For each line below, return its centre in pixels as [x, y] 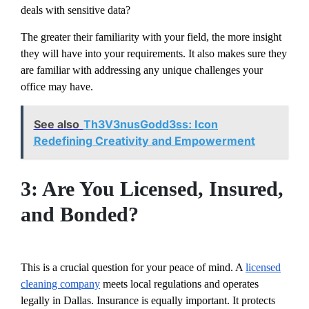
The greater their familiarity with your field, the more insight [151, 37]
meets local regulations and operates [179, 283]
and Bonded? [80, 215]
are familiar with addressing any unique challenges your [142, 70]
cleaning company [60, 283]
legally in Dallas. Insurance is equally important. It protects [148, 300]
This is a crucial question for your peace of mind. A [133, 267]
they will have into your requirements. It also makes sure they [154, 54]
